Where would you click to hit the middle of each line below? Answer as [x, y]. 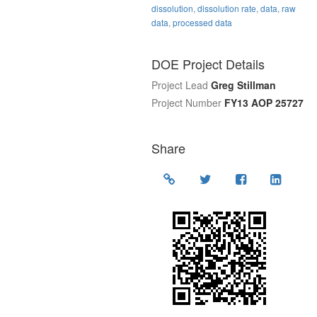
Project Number [186, 103]
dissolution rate [227, 8]
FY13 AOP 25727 [264, 103]
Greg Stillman [243, 85]
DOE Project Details [208, 64]
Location [199, 178]
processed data [202, 23]
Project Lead [180, 85]
